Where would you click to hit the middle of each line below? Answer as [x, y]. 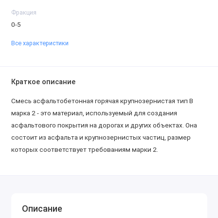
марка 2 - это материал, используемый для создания [94, 113]
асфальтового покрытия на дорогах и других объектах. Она [104, 125]
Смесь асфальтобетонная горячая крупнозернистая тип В [102, 100]
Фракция [24, 13]
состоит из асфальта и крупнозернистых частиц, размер [101, 137]
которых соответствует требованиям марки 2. [84, 149]
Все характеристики [40, 43]
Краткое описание [43, 82]
